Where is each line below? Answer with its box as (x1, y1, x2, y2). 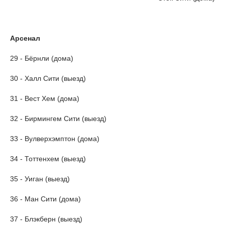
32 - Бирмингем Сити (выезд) (10, 114, 106, 123)
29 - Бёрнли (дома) (10, 54, 73, 62)
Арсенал (10, 34, 40, 42)
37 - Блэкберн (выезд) (10, 214, 82, 223)
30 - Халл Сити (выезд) (10, 74, 86, 82)
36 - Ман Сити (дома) (10, 194, 81, 203)
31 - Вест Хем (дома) (10, 94, 79, 102)
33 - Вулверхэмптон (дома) (10, 134, 99, 143)
